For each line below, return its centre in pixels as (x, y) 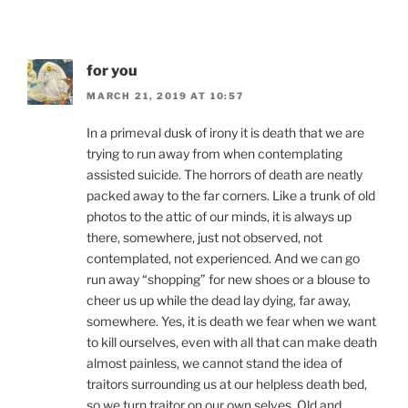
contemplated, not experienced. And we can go (223, 259)
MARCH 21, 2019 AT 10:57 (165, 96)
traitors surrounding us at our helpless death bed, (227, 384)
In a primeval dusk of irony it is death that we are (225, 133)
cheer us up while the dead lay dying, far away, (219, 301)
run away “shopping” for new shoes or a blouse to (228, 280)
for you (112, 70)
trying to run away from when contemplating (214, 154)
